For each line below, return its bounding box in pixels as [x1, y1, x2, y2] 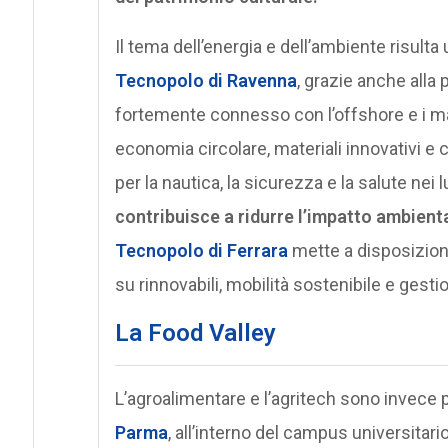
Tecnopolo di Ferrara [114, 239, 288, 261]
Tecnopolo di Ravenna [114, 69, 297, 91]
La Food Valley [114, 318, 276, 347]
